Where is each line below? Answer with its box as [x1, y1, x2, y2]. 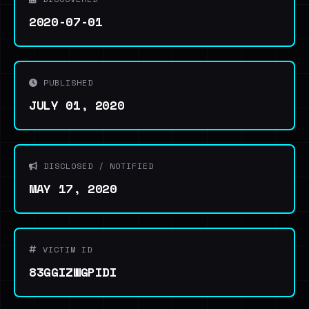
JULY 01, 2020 [29, 96, 125, 114]
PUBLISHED [38, 77, 93, 88]
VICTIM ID [37, 243, 92, 255]
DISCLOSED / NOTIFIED [38, 160, 154, 172]
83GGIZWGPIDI [29, 263, 117, 281]
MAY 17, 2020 [29, 179, 117, 197]
